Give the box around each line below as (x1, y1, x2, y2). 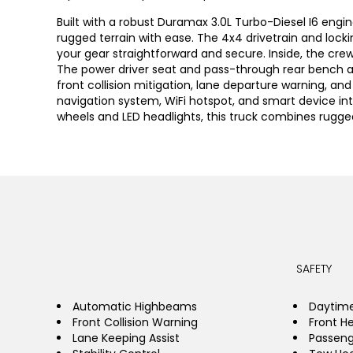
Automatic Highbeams (72, 299, 197, 314)
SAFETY (296, 261, 332, 277)
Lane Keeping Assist (72, 330, 180, 346)
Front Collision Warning (72, 314, 198, 330)
